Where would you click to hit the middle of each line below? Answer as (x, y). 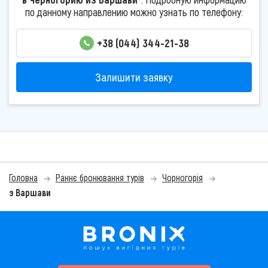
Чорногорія (182, 178)
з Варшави (30, 193)
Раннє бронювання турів (100, 178)
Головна (23, 178)
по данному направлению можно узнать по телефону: (134, 12)
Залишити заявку (134, 77)
